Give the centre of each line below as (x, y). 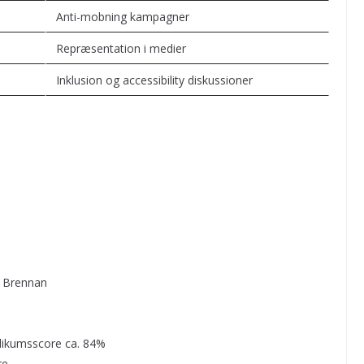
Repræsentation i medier (121, 48)
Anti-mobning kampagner (123, 16)
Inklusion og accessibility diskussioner (154, 80)
